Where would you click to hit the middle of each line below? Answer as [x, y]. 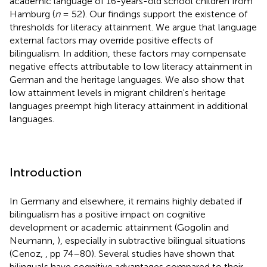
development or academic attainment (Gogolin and [119, 227]
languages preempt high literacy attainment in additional [129, 105]
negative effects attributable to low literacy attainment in [131, 66]
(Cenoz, [27, 253]
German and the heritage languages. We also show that [127, 79]
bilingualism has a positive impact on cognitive [108, 214]
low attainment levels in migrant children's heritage [118, 92]
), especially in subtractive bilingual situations [151, 240]
